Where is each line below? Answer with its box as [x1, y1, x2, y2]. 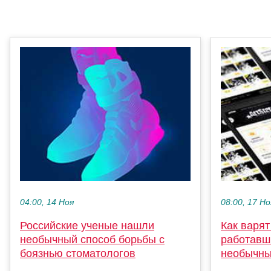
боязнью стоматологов [20, 247, 135, 260]
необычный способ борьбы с [20, 233, 165, 246]
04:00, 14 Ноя [20, 197, 74, 207]
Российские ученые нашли [20, 219, 154, 232]
